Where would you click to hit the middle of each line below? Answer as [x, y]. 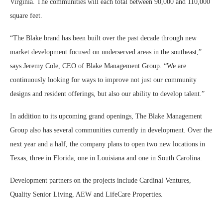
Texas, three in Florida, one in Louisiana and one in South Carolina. [106, 158]
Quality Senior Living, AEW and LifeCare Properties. [86, 194]
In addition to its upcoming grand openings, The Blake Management [106, 116]
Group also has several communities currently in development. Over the [111, 130]
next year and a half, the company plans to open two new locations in [108, 144]
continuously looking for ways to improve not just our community [103, 80]
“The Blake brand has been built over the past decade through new [103, 38]
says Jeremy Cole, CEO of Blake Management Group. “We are [98, 66]
